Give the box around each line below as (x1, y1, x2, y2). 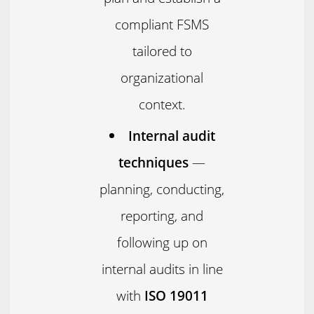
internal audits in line (101, 259, 223, 279)
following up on (116, 233, 207, 252)
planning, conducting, (100, 179, 225, 199)
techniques (118, 153, 189, 172)
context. (138, 95, 186, 114)
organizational (121, 68, 204, 88)
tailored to (132, 41, 192, 61)
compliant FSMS (115, 15, 210, 34)
